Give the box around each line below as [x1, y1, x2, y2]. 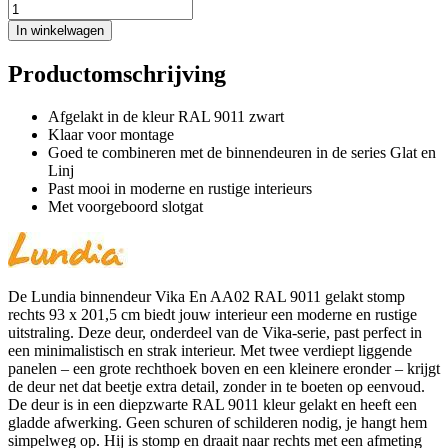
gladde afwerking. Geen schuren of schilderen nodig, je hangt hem [8, 413, 427, 431]
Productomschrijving [8, 60, 226, 87]
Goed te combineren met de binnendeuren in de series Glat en [48, 143, 436, 161]
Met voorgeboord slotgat [48, 197, 203, 215]
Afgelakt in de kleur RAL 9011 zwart [48, 107, 284, 125]
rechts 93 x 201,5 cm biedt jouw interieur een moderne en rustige [8, 305, 417, 323]
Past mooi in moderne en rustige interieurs [48, 179, 312, 197]
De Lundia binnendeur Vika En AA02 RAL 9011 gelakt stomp [8, 287, 405, 305]
